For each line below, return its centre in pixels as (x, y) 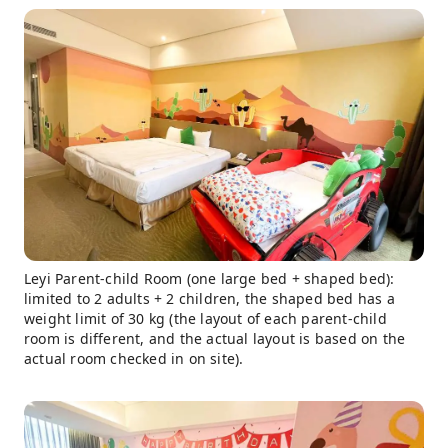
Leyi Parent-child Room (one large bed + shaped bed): (209, 279)
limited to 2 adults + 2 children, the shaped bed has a (209, 299)
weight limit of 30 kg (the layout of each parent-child (205, 319)
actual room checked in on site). (134, 359)
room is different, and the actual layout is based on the (215, 339)
